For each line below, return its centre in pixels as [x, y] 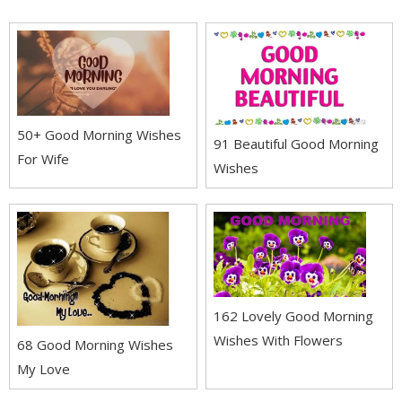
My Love [44, 368]
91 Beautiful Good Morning [296, 143]
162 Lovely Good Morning [293, 316]
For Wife [43, 159]
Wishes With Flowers [278, 341]
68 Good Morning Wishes [95, 344]
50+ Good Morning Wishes [99, 135]
